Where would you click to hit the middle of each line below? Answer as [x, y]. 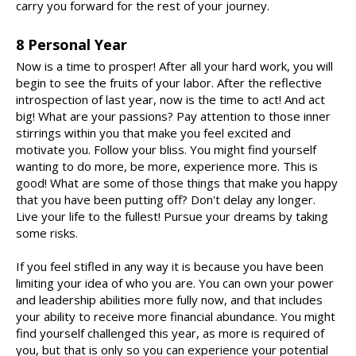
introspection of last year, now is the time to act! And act [170, 100]
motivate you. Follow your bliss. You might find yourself [166, 150]
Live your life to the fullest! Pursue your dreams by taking [172, 217]
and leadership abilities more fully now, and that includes [169, 300]
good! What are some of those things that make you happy [177, 183]
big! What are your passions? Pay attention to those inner [173, 116]
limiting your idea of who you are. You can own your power [175, 283]
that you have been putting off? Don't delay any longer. [166, 200]
